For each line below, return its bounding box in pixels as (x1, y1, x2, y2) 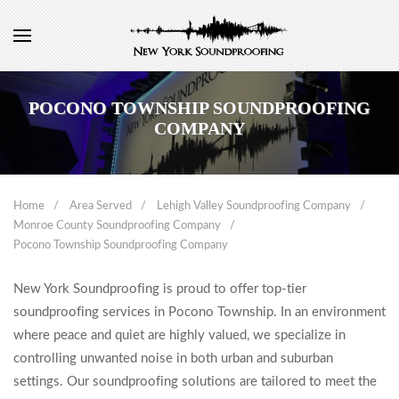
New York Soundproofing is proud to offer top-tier (13, 282, 306, 296)
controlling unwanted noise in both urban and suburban (13, 352, 333, 365)
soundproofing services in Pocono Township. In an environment (13, 305, 386, 319)
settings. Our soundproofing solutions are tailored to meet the (13, 375, 377, 388)
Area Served (69, 200, 132, 212)
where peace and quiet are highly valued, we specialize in (13, 329, 346, 342)
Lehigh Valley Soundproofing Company (157, 200, 351, 212)
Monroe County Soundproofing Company (13, 220, 221, 232)
